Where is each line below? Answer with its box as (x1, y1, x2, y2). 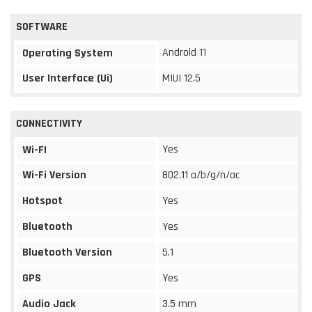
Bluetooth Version (22, 244, 112, 260)
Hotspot (22, 193, 63, 208)
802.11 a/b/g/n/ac (162, 167, 240, 182)
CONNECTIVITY (16, 116, 82, 131)
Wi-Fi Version (22, 167, 86, 182)
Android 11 (162, 45, 206, 60)
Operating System (22, 45, 113, 61)
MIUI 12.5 (162, 70, 201, 86)
